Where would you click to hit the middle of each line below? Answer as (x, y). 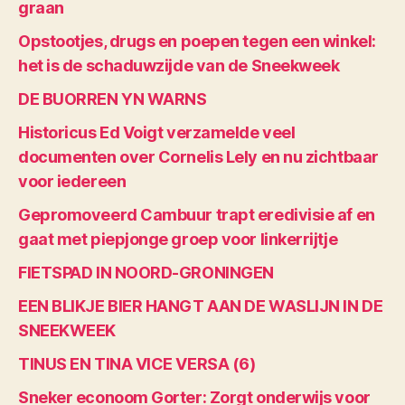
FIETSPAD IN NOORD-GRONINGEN (146, 272)
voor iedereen (72, 181)
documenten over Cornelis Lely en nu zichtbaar (198, 156)
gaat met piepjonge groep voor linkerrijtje (178, 239)
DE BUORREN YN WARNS (113, 99)
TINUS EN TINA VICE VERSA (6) (137, 363)
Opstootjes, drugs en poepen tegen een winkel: (197, 41)
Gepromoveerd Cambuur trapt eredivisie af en (197, 214)
